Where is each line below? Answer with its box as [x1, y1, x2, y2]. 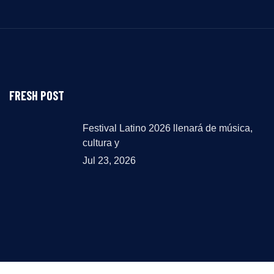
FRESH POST [9, 88, 64, 103]
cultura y [83, 138, 119, 148]
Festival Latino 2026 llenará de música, [83, 123, 253, 133]
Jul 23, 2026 [83, 155, 136, 166]
